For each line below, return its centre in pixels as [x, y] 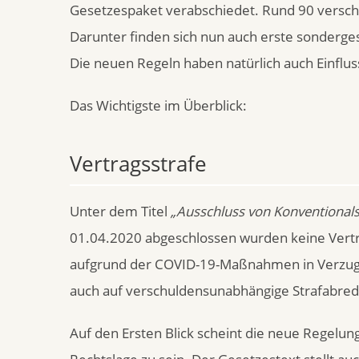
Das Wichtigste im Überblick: [158, 105]
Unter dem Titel [120, 211]
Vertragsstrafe [138, 163]
